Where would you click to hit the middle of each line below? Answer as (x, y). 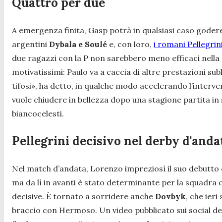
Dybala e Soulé (78, 44)
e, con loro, (130, 44)
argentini (30, 44)
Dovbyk (170, 196)
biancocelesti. (38, 113)
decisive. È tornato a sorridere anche (83, 196)
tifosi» (24, 85)
